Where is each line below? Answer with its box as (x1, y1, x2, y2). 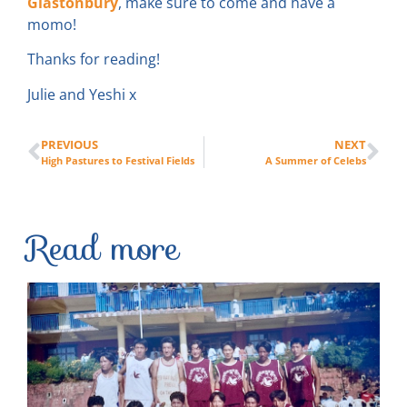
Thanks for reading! (27, 49, 160, 70)
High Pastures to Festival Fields (41, 154, 194, 168)
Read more (27, 222, 179, 275)
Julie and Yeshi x (27, 84, 136, 104)
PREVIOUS (41, 136, 98, 154)
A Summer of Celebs (265, 154, 366, 168)
